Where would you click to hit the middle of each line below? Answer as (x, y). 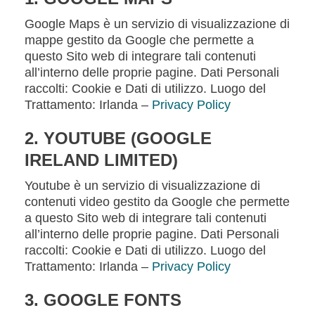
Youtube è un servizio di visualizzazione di (142, 186)
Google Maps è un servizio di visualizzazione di (157, 24)
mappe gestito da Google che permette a (139, 40)
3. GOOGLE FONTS (103, 300)
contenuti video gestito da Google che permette (157, 202)
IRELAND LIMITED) (101, 160)
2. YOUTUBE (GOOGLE (118, 138)
